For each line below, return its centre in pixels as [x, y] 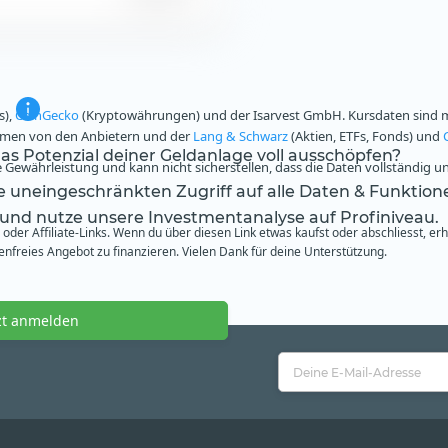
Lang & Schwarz [240, 136]
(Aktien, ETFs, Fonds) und [365, 136]
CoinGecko [47, 115]
